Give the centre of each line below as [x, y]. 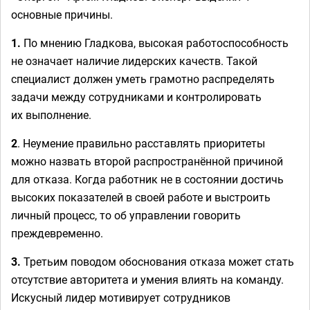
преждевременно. [57, 233]
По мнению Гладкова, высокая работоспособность [155, 43]
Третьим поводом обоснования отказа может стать [157, 261]
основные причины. [62, 14]
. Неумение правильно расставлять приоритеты [141, 143]
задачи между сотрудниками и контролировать [136, 97]
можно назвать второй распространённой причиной [147, 161]
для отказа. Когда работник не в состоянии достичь [147, 179]
